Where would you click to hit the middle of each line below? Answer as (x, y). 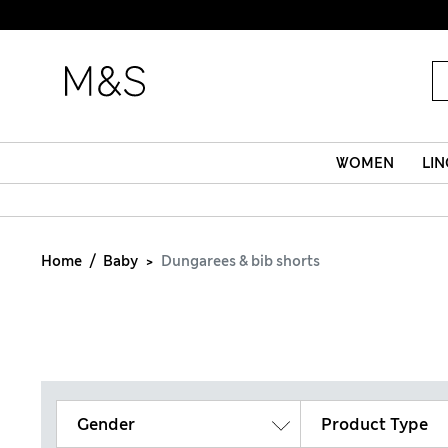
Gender (106, 424)
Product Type (374, 424)
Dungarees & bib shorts (240, 261)
